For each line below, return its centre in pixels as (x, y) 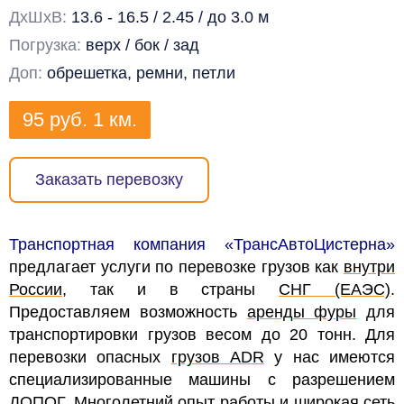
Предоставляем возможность (128, 312)
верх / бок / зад (142, 45)
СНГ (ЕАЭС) (335, 290)
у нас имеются (330, 358)
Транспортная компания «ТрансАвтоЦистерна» (202, 245)
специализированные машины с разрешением (202, 380)
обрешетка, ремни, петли (141, 73)
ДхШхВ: (40, 17)
